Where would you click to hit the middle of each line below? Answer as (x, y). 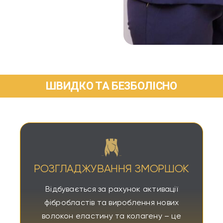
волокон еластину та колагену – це (111, 216)
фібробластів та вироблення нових (111, 203)
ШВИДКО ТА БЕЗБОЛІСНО (111, 86)
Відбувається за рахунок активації (111, 189)
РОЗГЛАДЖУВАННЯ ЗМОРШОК (111, 169)
